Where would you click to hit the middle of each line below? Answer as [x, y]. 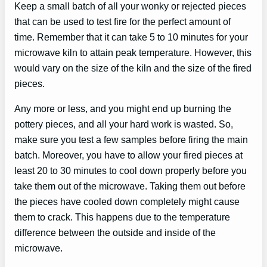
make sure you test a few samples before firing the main [131, 140]
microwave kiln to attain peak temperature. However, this [133, 52]
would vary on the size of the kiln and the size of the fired [133, 68]
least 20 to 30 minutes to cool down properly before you [131, 171]
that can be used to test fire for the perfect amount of [122, 21]
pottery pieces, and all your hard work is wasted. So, [124, 124]
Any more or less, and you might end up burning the [123, 109]
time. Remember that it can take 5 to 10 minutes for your [131, 37]
